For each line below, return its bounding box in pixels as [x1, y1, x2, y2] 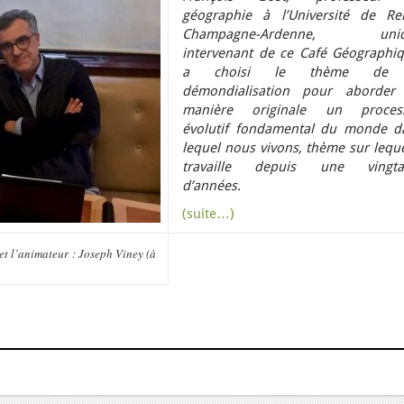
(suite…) [182, 206, 234, 222]
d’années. [182, 178, 241, 194]
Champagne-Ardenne [182, 26, 312, 42]
